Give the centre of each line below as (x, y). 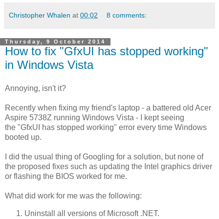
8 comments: (127, 15)
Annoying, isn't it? (35, 88)
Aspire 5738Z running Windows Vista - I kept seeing (95, 118)
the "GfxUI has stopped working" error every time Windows (106, 128)
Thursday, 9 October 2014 (55, 42)
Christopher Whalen (40, 15)
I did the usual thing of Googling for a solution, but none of (104, 157)
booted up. (23, 137)
